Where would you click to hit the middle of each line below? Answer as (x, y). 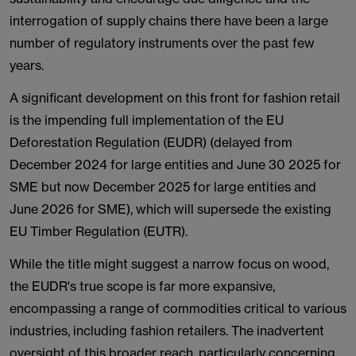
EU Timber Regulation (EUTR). (99, 231)
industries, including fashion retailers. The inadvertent (167, 331)
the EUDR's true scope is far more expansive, (142, 286)
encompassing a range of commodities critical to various (178, 308)
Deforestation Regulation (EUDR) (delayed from (151, 142)
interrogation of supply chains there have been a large (169, 21)
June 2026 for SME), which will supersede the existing (170, 209)
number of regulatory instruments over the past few (162, 43)
